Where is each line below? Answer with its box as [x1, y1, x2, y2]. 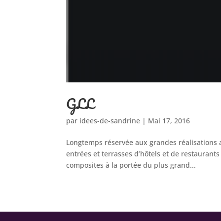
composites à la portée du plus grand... [66, 160, 196, 170]
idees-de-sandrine [79, 116, 141, 126]
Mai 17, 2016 [148, 116, 190, 126]
